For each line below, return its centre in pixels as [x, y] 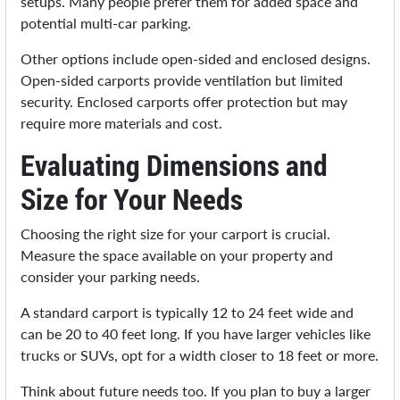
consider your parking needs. [111, 277]
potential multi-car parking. [106, 23]
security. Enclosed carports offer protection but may [184, 102]
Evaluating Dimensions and [175, 165]
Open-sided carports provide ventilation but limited [182, 80]
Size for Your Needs [132, 199]
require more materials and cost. [122, 123]
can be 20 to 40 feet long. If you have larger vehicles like [196, 334]
